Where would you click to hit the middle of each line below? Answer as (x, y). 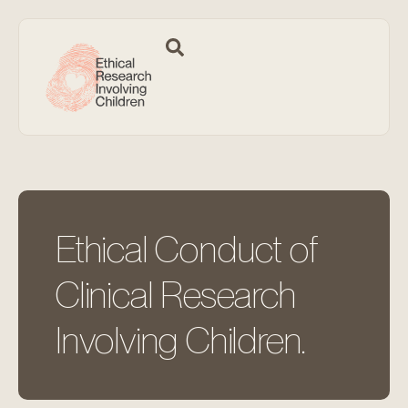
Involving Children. (180, 340)
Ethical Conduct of (186, 249)
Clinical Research (175, 295)
